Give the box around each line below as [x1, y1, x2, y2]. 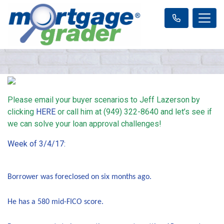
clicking [7, 107, 36, 117]
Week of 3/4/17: [7, 139, 67, 149]
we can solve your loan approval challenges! [7, 119, 163, 129]
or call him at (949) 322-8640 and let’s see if [55, 107, 212, 117]
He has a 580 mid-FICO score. [7, 198, 103, 206]
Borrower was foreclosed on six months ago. [7, 173, 151, 181]
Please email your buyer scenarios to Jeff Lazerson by [7, 95, 200, 105]
